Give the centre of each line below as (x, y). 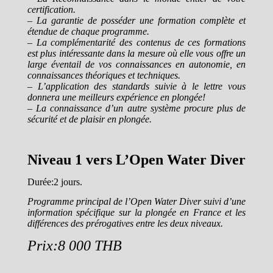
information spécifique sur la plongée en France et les (136, 212)
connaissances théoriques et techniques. (104, 75)
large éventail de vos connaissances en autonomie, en (136, 64)
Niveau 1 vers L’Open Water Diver (136, 159)
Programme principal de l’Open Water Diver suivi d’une (136, 201)
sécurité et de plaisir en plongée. (90, 119)
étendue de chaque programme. (88, 31)
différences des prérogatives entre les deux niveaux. (125, 223)
